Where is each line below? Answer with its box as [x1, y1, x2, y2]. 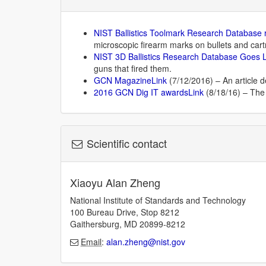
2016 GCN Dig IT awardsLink [94, 86, 204, 98]
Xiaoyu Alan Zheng [70, 175, 160, 190]
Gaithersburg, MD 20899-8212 [70, 218, 185, 230]
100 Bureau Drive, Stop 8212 [70, 206, 179, 218]
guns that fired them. [94, 62, 172, 74]
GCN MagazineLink [94, 74, 167, 86]
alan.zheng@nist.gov [106, 236, 185, 248]
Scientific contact [84, 135, 167, 151]
